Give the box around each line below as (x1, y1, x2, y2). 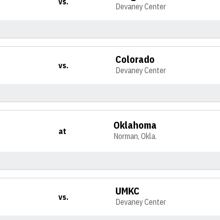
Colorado (115, 53, 155, 66)
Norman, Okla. (113, 131, 157, 141)
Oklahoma (113, 118, 157, 132)
